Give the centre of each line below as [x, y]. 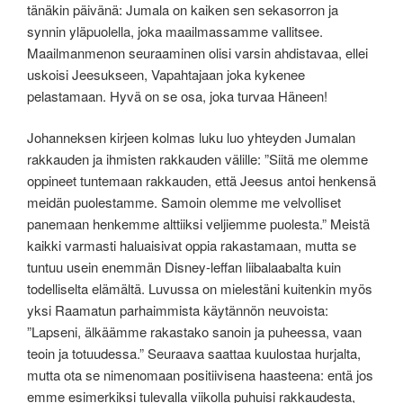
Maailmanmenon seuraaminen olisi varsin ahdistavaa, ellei [197, 52]
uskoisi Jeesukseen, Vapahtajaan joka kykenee [166, 74]
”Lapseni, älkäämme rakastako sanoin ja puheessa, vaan [194, 332]
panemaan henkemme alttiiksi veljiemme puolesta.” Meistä [198, 224]
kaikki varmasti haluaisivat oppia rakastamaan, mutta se [192, 246]
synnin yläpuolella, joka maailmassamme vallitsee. [175, 31]
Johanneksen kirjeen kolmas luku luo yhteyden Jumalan [191, 138]
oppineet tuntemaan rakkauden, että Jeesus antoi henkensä [201, 181]
